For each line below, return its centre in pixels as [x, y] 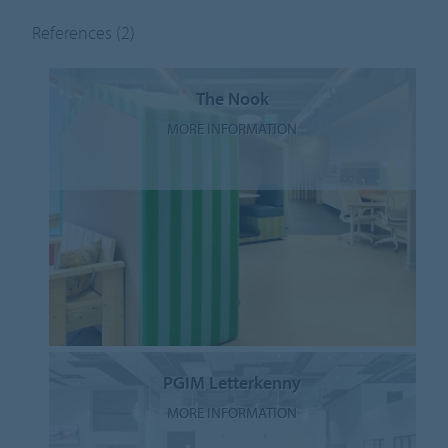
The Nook [232, 98]
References [74, 32]
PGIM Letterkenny [232, 382]
